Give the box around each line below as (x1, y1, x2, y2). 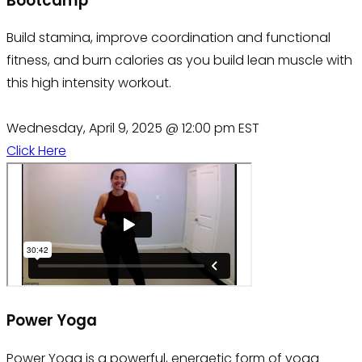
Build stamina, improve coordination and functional (6, 28, 330, 48)
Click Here (6, 141, 66, 161)
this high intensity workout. (6, 74, 171, 93)
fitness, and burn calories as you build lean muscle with (6, 51, 352, 70)
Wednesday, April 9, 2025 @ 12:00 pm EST (6, 119, 259, 138)
